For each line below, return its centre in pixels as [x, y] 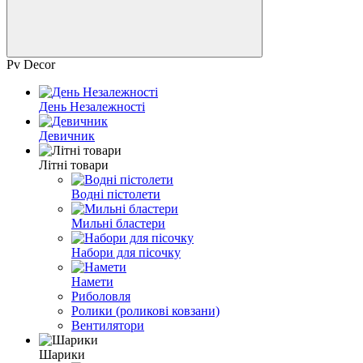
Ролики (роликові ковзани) [145, 310]
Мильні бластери [118, 223]
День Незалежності [92, 106]
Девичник [67, 135]
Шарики [62, 354]
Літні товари [74, 164]
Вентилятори [108, 325]
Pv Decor [31, 64]
